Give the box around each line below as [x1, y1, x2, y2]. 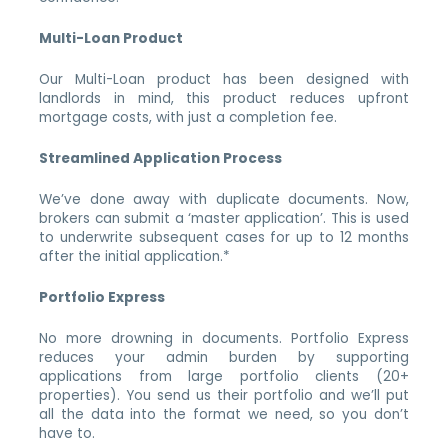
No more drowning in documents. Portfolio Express [39, 328, 409, 348]
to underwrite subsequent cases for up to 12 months [39, 227, 409, 247]
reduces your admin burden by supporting [39, 347, 409, 367]
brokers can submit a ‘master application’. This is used [39, 208, 409, 228]
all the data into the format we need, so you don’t [39, 404, 409, 424]
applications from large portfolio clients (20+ [39, 366, 409, 386]
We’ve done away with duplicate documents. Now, [39, 189, 409, 209]
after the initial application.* [39, 246, 231, 266]
